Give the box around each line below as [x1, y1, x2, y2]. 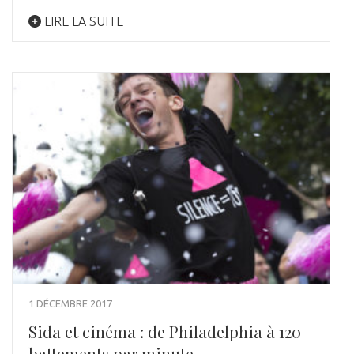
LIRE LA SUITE [41, 14, 123, 29]
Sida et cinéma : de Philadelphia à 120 [28, 321, 301, 343]
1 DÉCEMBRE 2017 [28, 298, 112, 310]
